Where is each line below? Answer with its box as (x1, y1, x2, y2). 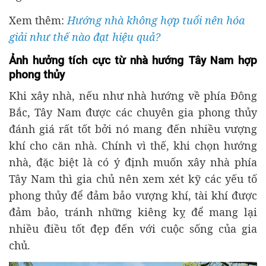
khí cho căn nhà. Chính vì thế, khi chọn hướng (9, 138, 257, 153)
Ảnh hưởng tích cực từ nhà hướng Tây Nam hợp (9, 53, 257, 67)
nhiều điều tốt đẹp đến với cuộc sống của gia (9, 221, 257, 236)
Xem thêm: (9, 12, 67, 27)
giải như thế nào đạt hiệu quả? (9, 29, 160, 44)
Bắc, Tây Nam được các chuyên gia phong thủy (9, 105, 257, 120)
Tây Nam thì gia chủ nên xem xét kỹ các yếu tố (9, 172, 257, 186)
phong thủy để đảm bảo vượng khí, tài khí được (9, 188, 257, 203)
